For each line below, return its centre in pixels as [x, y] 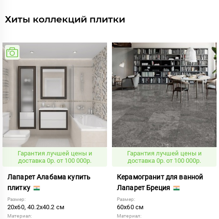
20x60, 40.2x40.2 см [36, 207]
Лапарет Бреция [144, 187]
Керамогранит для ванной [160, 177]
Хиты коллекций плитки [65, 19]
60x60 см [131, 207]
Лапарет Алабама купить [49, 177]
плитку [20, 187]
